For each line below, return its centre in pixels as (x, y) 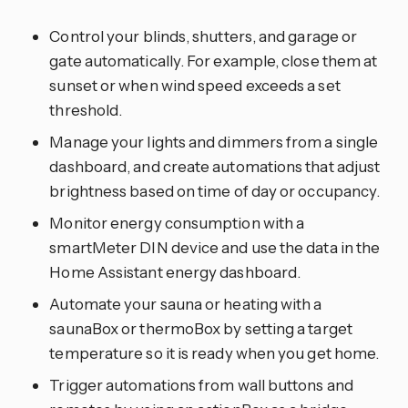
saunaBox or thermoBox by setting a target (201, 329)
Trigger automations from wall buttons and (201, 385)
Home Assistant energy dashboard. (175, 272)
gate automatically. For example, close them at (214, 61)
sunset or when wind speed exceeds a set (195, 86)
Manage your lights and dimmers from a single (214, 142)
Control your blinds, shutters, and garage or (204, 36)
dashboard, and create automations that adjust (215, 167)
